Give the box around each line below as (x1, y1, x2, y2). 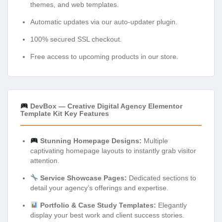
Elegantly (156, 201, 187, 209)
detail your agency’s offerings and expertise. (30, 183, 168, 192)
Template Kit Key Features (20, 109, 109, 117)
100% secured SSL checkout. (30, 35, 122, 43)
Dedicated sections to (126, 173, 196, 182)
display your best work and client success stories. (30, 211, 184, 219)
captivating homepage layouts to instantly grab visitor (30, 146, 196, 155)
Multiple (141, 136, 168, 145)
